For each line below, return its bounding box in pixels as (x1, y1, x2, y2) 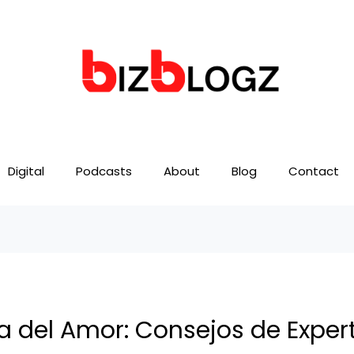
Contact (288, 163, 339, 180)
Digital (8, 163, 44, 180)
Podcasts (76, 163, 132, 180)
